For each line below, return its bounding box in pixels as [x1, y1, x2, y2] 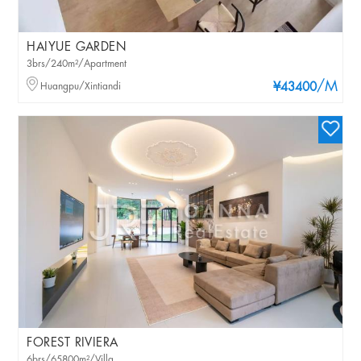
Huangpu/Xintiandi [40, 81, 122, 93]
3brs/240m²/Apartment [27, 58, 127, 69]
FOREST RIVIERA [27, 337, 118, 351]
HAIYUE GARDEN [27, 40, 127, 54]
